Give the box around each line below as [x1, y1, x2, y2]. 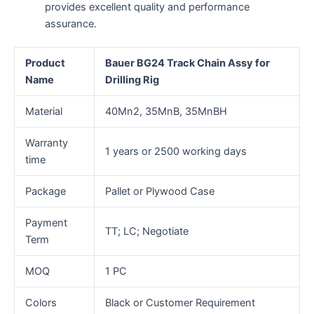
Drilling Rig [104, 74, 159, 87]
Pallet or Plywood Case [104, 185, 214, 198]
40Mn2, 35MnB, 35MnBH [104, 105, 227, 118]
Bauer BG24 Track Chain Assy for [104, 57, 270, 70]
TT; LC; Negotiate [104, 225, 189, 238]
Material [25, 105, 62, 118]
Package [25, 185, 66, 198]
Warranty [25, 137, 68, 150]
